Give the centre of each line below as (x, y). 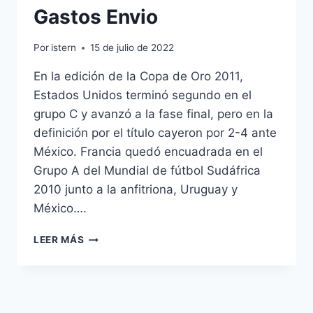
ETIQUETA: (111, 236)
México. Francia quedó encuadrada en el (148, 152)
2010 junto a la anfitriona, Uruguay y (136, 190)
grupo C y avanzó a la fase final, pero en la (153, 114)
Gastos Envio (96, 16)
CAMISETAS (114, 251)
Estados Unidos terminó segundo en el (143, 95)
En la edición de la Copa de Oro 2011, (138, 77)
